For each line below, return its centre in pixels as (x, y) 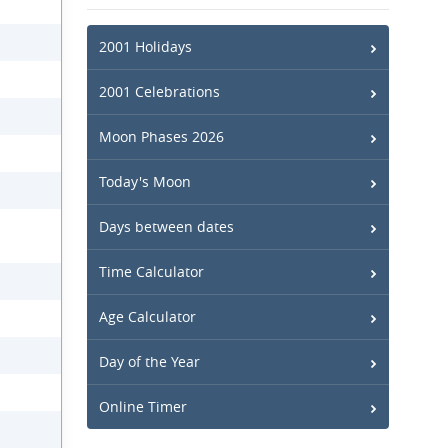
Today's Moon (145, 181)
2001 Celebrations (159, 91)
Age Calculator (147, 316)
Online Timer (143, 406)
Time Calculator (151, 271)
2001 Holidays (145, 46)
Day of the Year (149, 361)
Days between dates (166, 226)
